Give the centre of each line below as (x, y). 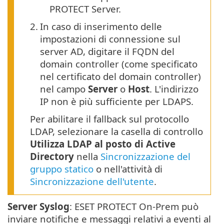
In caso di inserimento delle (101, 26)
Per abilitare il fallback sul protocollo (109, 119)
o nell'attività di (128, 169)
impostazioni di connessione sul (110, 39)
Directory (52, 156)
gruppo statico (62, 169)
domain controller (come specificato (119, 64)
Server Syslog (38, 206)
